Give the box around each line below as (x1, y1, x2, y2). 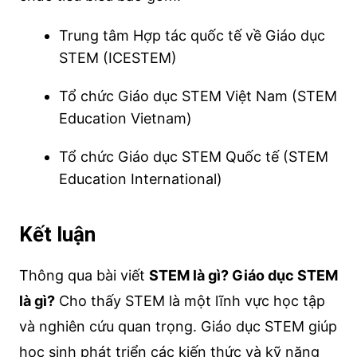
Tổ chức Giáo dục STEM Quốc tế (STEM (58, 147, 328, 165)
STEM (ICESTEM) (58, 49, 177, 66)
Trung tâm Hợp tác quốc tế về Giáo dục (58, 26, 325, 44)
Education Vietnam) (58, 109, 192, 127)
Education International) (58, 170, 222, 187)
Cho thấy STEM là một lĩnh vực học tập (54, 292, 325, 309)
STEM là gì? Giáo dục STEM (148, 266, 338, 284)
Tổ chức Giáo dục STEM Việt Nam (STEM (58, 87, 337, 104)
